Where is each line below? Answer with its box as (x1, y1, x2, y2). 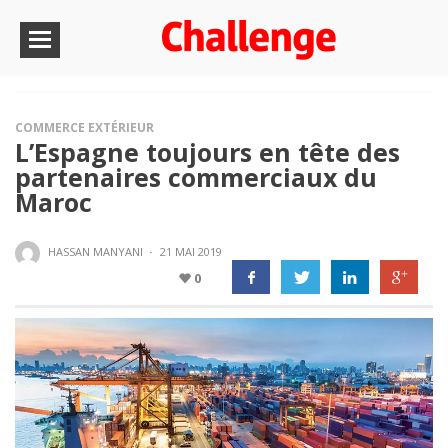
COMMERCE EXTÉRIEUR (15, 119, 154, 136)
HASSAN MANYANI (48, 244, 143, 259)
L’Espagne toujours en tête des (15, 135, 400, 169)
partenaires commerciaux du (15, 160, 377, 194)
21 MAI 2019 (160, 244, 222, 259)
